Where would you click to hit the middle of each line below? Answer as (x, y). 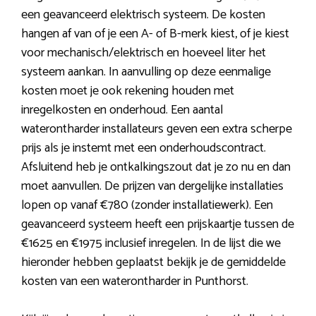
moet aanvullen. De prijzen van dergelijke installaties (152, 187)
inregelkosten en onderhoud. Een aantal (122, 110)
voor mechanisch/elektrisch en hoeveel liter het (144, 53)
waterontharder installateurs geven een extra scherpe (157, 129)
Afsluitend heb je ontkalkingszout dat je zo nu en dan (156, 168)
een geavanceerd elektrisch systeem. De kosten (143, 15)
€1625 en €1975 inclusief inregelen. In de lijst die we (151, 244)
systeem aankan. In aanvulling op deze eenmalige (146, 72)
